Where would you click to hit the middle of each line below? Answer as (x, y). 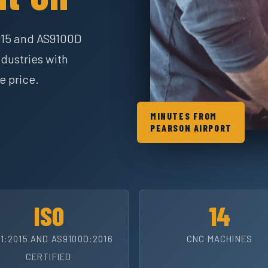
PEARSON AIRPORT (191, 128)
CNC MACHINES (220, 238)
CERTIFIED (48, 256)
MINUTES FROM (184, 116)
